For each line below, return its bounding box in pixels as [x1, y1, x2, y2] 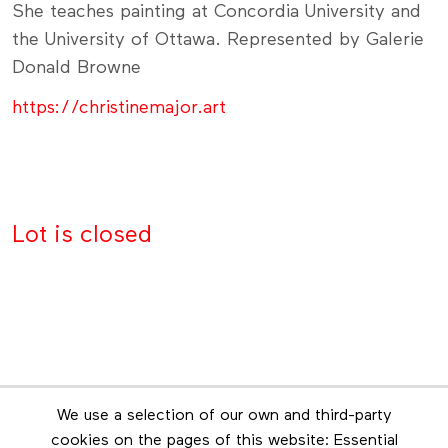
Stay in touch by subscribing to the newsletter [65, 427, 383, 443]
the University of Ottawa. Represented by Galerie [12, 31, 424, 50]
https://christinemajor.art [12, 99, 226, 118]
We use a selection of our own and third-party [56, 408, 392, 425]
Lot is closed [12, 223, 152, 248]
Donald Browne [12, 59, 141, 78]
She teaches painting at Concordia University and [12, 3, 421, 22]
